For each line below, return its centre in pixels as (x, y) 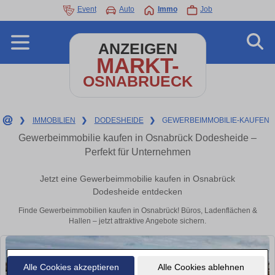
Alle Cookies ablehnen (201, 267)
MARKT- (137, 65)
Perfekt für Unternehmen (137, 152)
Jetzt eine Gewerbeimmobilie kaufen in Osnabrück (137, 179)
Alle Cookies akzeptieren (71, 267)
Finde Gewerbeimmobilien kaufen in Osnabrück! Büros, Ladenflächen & (137, 211)
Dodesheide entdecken (137, 192)
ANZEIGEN (137, 49)
